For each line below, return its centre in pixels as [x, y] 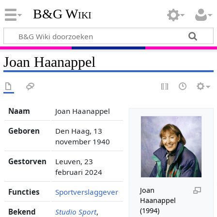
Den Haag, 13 [78, 131]
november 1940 [82, 141]
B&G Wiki [62, 14]
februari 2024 [78, 172]
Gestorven [27, 161]
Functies [24, 192]
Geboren [24, 131]
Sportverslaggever [86, 192]
